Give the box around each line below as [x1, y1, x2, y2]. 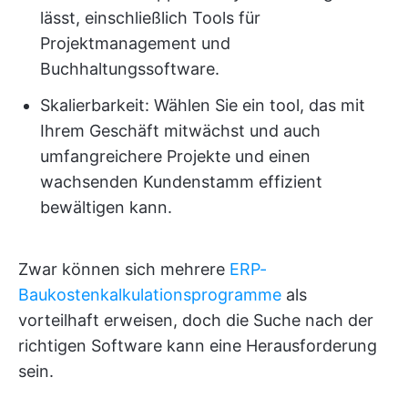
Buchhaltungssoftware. [40, 59, 219, 78]
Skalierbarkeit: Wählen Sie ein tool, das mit [40, 96, 365, 115]
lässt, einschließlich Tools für [40, 8, 260, 27]
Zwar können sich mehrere [18, 260, 229, 279]
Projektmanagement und [40, 34, 230, 53]
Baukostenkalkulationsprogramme [18, 285, 281, 304]
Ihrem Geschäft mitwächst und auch [40, 121, 321, 140]
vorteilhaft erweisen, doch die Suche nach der [18, 311, 373, 330]
